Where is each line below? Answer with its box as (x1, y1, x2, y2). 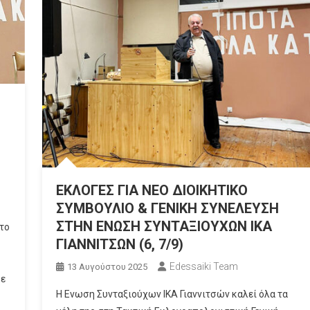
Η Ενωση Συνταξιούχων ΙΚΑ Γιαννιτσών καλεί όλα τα (55, 288, 288, 300)
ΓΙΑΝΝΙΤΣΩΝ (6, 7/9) (55, 235, 183, 253)
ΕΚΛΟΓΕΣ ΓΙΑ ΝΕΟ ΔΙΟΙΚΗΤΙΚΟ (55, 181, 248, 199)
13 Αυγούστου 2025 (66, 261, 147, 272)
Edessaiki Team (169, 260, 238, 272)
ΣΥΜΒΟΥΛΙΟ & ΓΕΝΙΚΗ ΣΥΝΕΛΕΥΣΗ (55, 199, 279, 217)
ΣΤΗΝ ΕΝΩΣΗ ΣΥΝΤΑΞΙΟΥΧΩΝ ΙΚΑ (55, 217, 272, 235)
